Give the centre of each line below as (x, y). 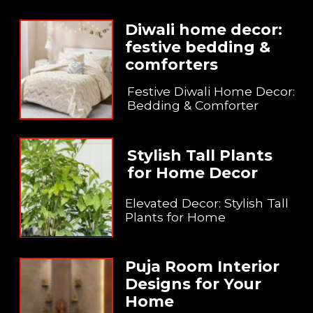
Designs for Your (194, 284)
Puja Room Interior (203, 267)
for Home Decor (192, 173)
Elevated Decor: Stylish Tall (207, 203)
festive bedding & (198, 46)
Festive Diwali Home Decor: (211, 92)
